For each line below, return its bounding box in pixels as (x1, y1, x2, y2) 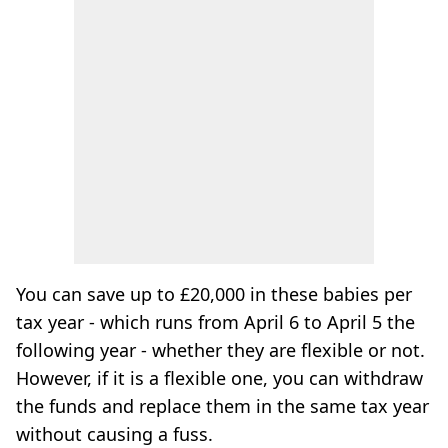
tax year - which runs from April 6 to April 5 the (16, 310, 415, 334)
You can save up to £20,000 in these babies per (16, 282, 412, 306)
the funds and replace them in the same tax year (16, 394, 429, 418)
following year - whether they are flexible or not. (16, 338, 425, 362)
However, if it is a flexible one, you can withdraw (16, 366, 423, 390)
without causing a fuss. (16, 422, 213, 446)
